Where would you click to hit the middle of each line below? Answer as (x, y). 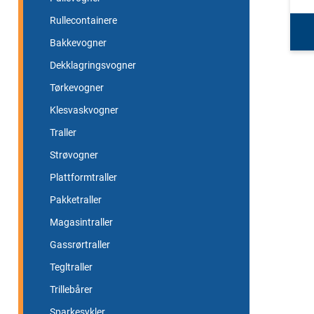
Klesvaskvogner (84, 110)
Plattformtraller (83, 177)
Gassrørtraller (80, 244)
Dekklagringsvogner (93, 65)
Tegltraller (71, 267)
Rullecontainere (83, 20)
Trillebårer (71, 289)
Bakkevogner (78, 42)
